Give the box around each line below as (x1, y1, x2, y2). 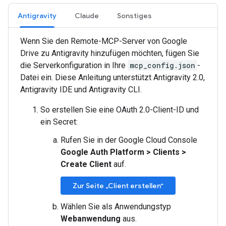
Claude (75, 11, 99, 20)
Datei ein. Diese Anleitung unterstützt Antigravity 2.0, (20, 73, 205, 82)
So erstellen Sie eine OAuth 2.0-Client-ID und (40, 105, 199, 115)
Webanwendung (61, 214, 121, 223)
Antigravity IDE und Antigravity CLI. (20, 85, 142, 94)
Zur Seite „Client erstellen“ (73, 181, 163, 190)
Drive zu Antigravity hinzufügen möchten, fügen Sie (20, 48, 199, 58)
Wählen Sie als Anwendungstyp (61, 202, 171, 211)
